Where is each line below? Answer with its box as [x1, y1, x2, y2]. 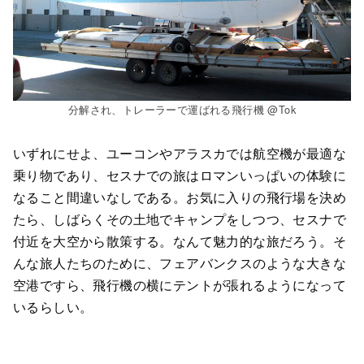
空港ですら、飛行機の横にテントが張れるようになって [13, 275, 346, 295]
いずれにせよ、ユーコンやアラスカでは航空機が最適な [13, 144, 346, 163]
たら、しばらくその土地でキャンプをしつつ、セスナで [13, 210, 346, 229]
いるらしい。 [13, 297, 93, 317]
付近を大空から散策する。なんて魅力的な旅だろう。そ [13, 232, 346, 251]
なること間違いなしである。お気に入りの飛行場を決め [13, 188, 346, 207]
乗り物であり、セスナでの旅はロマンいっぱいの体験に [13, 166, 346, 185]
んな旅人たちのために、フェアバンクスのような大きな [13, 253, 346, 273]
